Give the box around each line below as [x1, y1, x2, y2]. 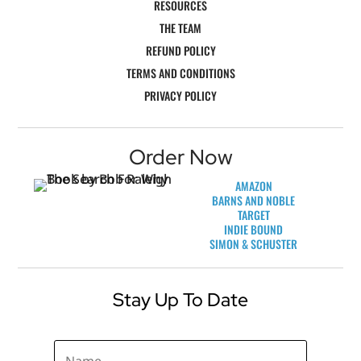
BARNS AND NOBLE [212, 191, 296, 209]
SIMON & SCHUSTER [210, 234, 298, 252]
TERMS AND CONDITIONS [126, 64, 235, 81]
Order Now [128, 143, 233, 171]
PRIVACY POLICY [144, 86, 217, 104]
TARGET [237, 205, 270, 223]
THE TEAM [160, 19, 201, 36]
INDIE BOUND [224, 220, 284, 238]
